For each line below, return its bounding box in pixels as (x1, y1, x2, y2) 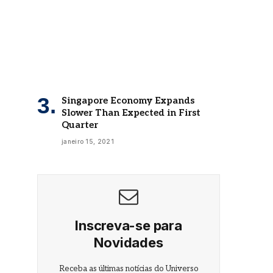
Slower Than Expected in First (62, 107, 200, 118)
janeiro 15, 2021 (62, 137, 114, 145)
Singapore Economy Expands (62, 94, 194, 106)
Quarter (62, 119, 98, 130)
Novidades (94, 234, 163, 250)
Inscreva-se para (75, 217, 182, 233)
